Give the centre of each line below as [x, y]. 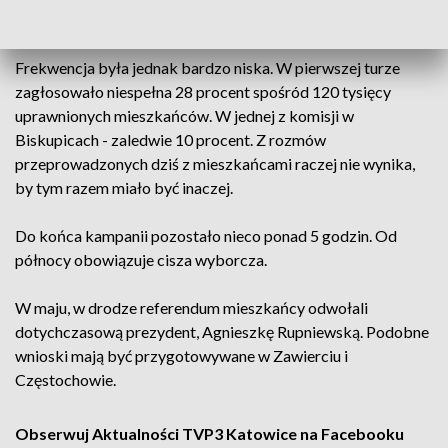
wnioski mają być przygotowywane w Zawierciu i [181, 355]
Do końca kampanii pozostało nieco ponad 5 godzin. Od [206, 235]
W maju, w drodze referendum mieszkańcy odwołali [191, 307]
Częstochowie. [67, 379]
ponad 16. [50, 19]
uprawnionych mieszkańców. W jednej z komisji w [184, 115]
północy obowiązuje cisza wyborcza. [144, 259]
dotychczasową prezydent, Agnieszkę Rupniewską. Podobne [222, 331]
